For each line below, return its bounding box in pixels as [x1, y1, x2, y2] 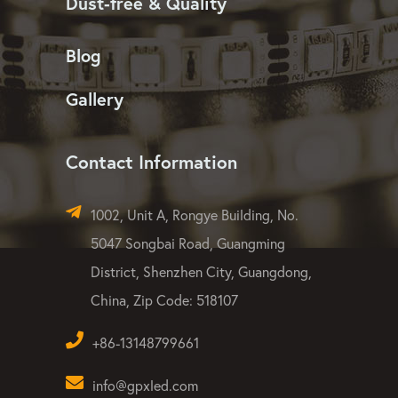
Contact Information [66, 148, 237, 174]
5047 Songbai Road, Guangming [91, 233, 285, 252]
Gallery [66, 86, 123, 111]
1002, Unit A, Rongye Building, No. [91, 204, 298, 224]
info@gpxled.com [92, 375, 198, 394]
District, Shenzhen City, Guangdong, [91, 261, 312, 281]
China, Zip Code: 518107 [91, 290, 238, 309]
